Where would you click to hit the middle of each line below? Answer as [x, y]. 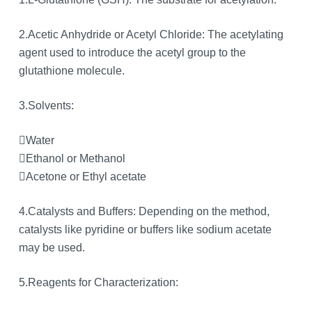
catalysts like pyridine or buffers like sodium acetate [145, 230]
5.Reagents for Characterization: [98, 283]
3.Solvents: [46, 106]
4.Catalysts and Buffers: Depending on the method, [144, 212]
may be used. [52, 248]
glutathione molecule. [71, 71]
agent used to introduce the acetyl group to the [132, 53]
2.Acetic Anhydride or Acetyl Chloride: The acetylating [151, 35]
